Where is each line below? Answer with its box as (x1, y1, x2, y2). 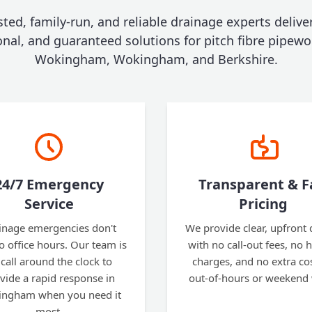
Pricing (239, 194, 288, 213)
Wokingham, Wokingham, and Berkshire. (34, 51, 278, 68)
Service (24, 194, 74, 213)
